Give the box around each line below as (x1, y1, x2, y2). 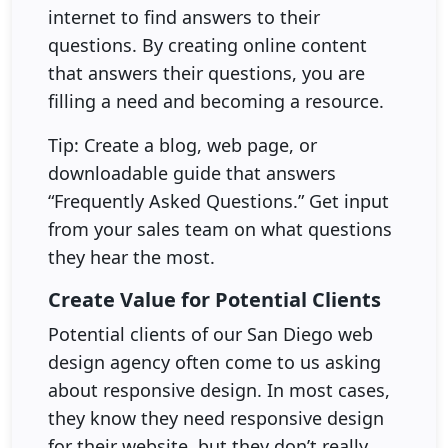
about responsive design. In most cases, (48, 377, 390, 402)
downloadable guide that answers (48, 160, 336, 185)
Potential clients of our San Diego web (48, 321, 373, 346)
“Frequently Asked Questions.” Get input (48, 188, 389, 213)
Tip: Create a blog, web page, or (48, 132, 317, 157)
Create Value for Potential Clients (48, 285, 381, 313)
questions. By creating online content (48, 32, 367, 57)
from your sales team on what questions (48, 216, 392, 241)
